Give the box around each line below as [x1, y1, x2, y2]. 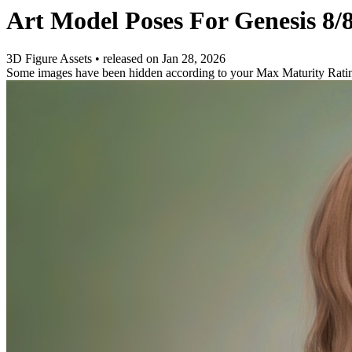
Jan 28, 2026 [162, 52, 225, 66]
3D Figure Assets [6, 52, 95, 66]
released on [103, 52, 162, 66]
